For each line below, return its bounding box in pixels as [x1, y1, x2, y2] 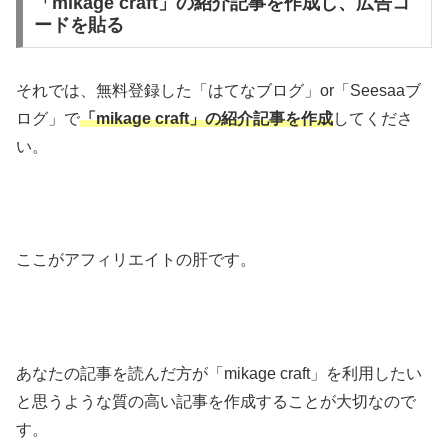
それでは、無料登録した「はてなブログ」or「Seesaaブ [16, 81, 421, 99]
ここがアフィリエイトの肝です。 [16, 251, 256, 269]
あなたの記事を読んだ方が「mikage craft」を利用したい [16, 364, 422, 382]
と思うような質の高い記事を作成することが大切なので [16, 392, 416, 410]
